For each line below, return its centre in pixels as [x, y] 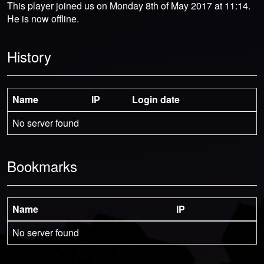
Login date [156, 99]
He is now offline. [43, 18]
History [29, 56]
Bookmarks [42, 166]
